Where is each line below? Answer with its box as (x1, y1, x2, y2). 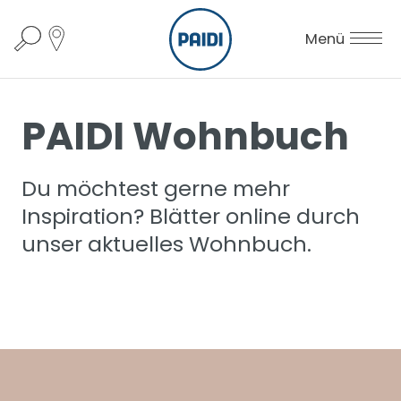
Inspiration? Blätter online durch (21, 201, 360, 232)
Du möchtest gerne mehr (21, 174, 290, 204)
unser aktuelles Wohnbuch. (21, 229, 311, 260)
